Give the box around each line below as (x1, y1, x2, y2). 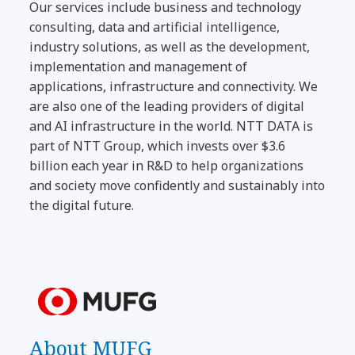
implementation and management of (29, 57, 248, 75)
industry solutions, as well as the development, (29, 37, 311, 55)
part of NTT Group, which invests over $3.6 (29, 136, 286, 155)
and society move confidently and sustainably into (29, 176, 326, 194)
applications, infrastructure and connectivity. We (29, 77, 319, 95)
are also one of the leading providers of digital (29, 97, 305, 115)
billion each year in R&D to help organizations (29, 156, 304, 174)
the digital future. (29, 196, 135, 214)
